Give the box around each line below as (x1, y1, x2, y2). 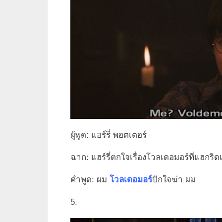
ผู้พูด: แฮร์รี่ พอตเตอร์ (70, 130, 147, 140)
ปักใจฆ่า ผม (152, 174, 196, 184)
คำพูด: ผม (70, 174, 110, 184)
